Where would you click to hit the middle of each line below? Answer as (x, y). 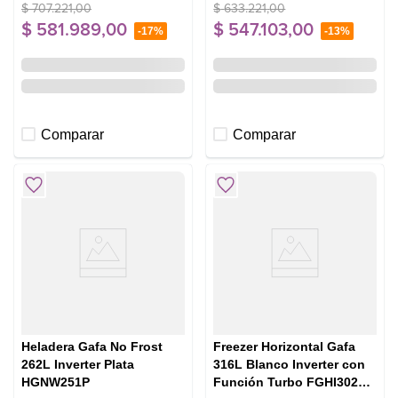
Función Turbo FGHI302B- (293, 382)
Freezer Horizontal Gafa (285, 346)
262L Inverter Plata (78, 364)
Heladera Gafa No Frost (92, 346)
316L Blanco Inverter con (290, 364)
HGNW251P (56, 382)
